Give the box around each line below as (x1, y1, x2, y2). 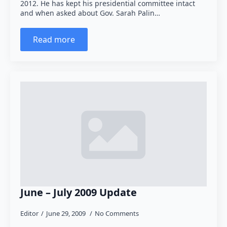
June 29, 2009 (46, 209, 87, 218)
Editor (20, 209, 39, 218)
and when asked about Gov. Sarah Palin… (20, 8, 160, 18)
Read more (33, 34, 75, 45)
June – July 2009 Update (20, 185, 137, 199)
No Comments (95, 209, 139, 218)
